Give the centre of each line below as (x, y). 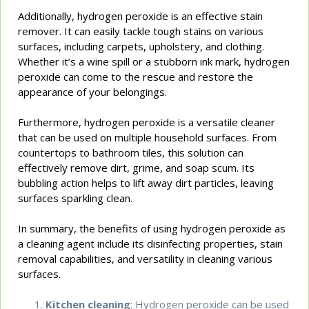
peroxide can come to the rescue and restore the (136, 76)
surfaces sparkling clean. (76, 198)
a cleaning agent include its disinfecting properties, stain (151, 243)
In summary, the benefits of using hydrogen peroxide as (152, 228)
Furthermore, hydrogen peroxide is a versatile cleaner (147, 122)
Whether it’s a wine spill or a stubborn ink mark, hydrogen (154, 61)
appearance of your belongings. (93, 91)
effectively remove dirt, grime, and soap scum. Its (137, 167)
